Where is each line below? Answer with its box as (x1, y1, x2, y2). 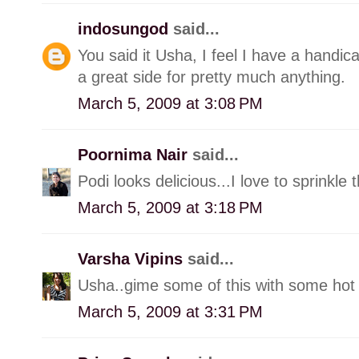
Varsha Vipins (78, 249, 188, 268)
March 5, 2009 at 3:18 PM (78, 198, 263, 216)
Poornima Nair (78, 145, 192, 163)
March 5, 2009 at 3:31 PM (78, 302, 263, 321)
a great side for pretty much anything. (78, 67, 345, 86)
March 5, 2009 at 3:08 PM (78, 94, 263, 112)
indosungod (78, 19, 173, 38)
